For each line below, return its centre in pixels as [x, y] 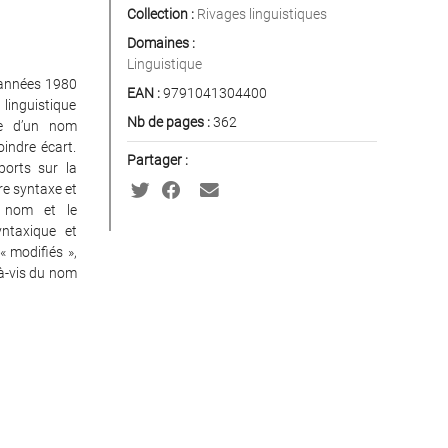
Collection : [160, 14]
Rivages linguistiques [261, 14]
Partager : [157, 160]
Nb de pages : [168, 122]
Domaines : [160, 43]
